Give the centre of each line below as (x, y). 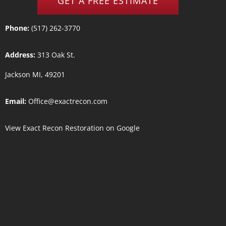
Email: (15, 101)
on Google (122, 128)
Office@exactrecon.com (68, 101)
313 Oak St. (55, 54)
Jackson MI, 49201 (35, 74)
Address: (20, 54)
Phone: (17, 28)
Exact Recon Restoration (63, 128)
